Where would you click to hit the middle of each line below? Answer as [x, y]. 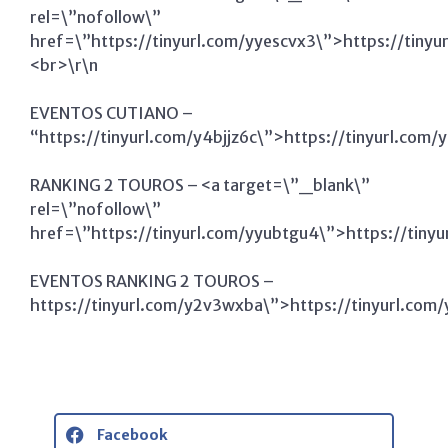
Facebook [132, 434]
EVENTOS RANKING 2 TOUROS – [152, 281]
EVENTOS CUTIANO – [111, 113]
